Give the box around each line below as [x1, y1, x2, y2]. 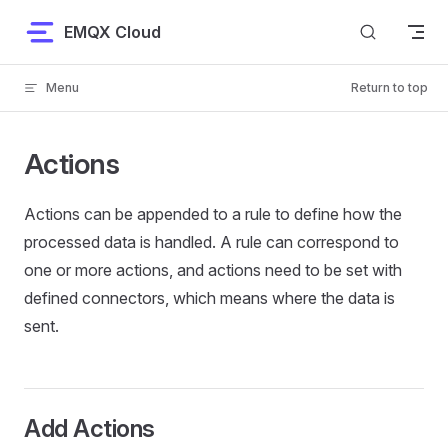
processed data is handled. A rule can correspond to [24, 232, 399, 252]
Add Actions [24, 414, 155, 443]
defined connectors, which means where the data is [24, 288, 395, 308]
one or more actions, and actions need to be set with [24, 260, 402, 280]
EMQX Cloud [64, 21, 161, 42]
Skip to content [24, 20, 117, 35]
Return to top [351, 80, 428, 95]
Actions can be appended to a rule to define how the [24, 204, 402, 224]
